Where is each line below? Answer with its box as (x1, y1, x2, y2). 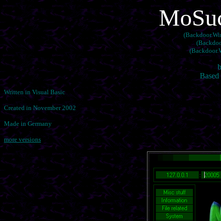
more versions (4, 136, 41, 143)
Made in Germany (4, 120, 52, 127)
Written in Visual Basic (4, 88, 65, 96)
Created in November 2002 (4, 104, 76, 111)
